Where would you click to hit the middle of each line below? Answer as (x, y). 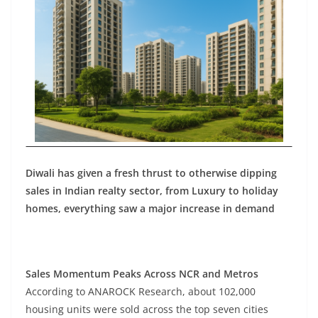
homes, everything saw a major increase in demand (150, 208)
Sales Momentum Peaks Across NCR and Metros (142, 274)
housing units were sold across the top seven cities (147, 309)
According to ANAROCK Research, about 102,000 (141, 291)
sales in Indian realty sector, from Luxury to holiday (152, 191)
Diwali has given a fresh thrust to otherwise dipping (151, 173)
